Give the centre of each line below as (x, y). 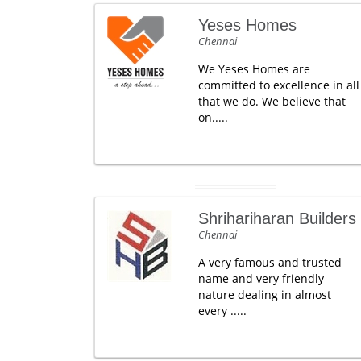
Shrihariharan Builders (277, 218)
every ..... (222, 310)
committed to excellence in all (278, 85)
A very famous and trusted (270, 262)
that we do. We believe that (272, 101)
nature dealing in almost (264, 294)
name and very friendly (261, 278)
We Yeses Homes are (254, 68)
